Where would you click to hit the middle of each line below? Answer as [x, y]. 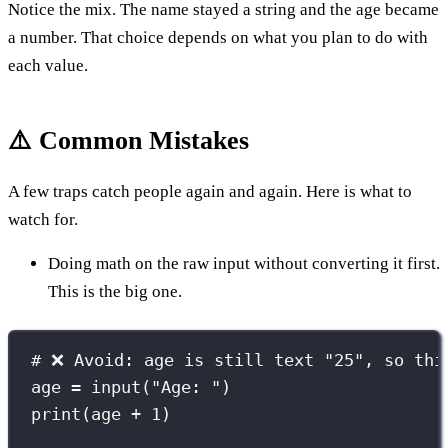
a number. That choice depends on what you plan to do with [218, 37]
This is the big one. [115, 291]
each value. [48, 65]
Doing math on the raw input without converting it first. [244, 263]
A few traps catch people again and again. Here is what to [210, 191]
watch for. [43, 219]
